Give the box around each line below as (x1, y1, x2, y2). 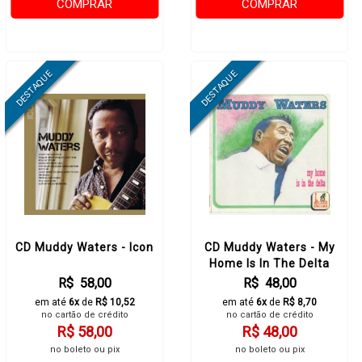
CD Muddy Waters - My (204, 241, 335, 254)
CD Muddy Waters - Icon (15, 241, 154, 254)
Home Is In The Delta (209, 257, 330, 270)
